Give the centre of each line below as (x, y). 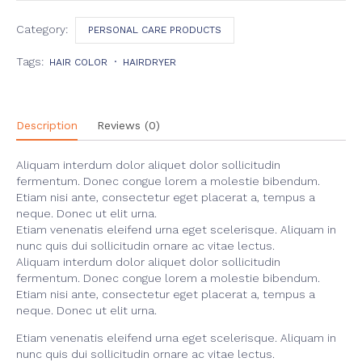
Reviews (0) (128, 125)
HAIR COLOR (78, 62)
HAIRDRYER (149, 62)
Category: (44, 29)
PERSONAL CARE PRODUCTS (155, 29)
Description (47, 125)
